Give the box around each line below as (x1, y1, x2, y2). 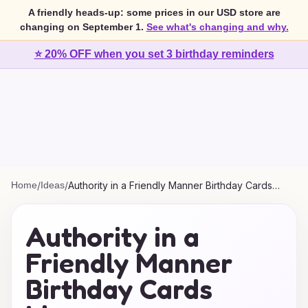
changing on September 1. (19, 21, 144, 32)
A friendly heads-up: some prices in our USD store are (27, 7, 280, 18)
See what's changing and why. (146, 21, 289, 32)
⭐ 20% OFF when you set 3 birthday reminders (34, 48, 274, 60)
